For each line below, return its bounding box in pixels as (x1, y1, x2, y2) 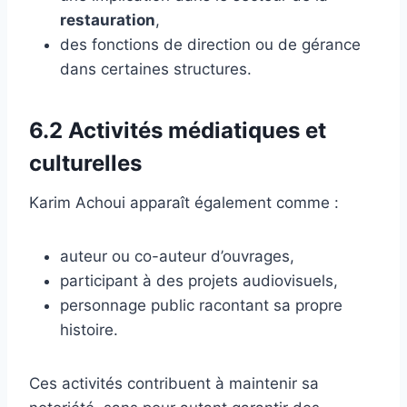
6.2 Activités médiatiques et (29, 116, 326, 144)
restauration (60, 10, 155, 29)
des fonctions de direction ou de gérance (60, 35, 361, 54)
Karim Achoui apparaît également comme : (29, 193, 339, 212)
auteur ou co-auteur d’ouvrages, (60, 246, 294, 265)
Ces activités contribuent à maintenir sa (29, 373, 319, 392)
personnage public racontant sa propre (60, 295, 342, 314)
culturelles (29, 149, 142, 176)
